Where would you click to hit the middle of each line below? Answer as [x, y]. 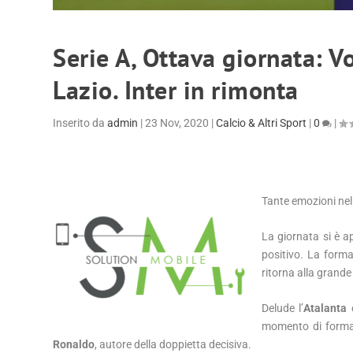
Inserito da [80, 123]
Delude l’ [283, 308]
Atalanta [325, 308]
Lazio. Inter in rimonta [176, 90]
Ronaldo [74, 345]
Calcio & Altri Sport [262, 123]
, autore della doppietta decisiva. [173, 345]
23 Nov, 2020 [177, 123]
